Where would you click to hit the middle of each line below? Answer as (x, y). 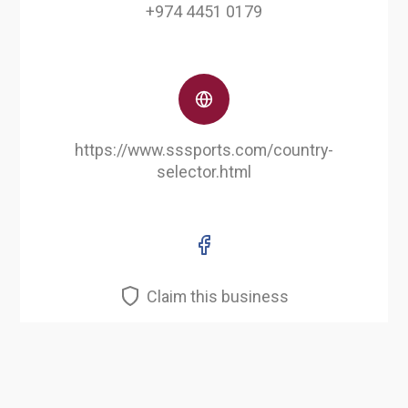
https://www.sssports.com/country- (204, 150)
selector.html (204, 172)
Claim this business (217, 296)
